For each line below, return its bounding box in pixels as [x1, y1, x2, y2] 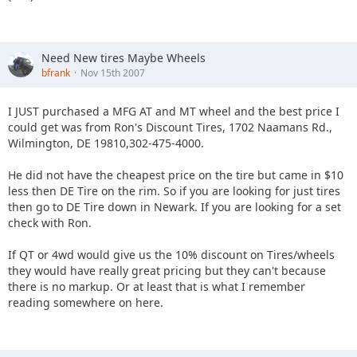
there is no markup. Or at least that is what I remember [8, 278, 305, 294]
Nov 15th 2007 [80, 65, 145, 80]
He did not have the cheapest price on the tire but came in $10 [8, 167, 343, 182]
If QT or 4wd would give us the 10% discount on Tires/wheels [8, 246, 335, 262]
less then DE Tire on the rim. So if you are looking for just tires [8, 182, 340, 198]
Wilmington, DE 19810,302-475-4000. [8, 135, 204, 151]
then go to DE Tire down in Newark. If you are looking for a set [8, 198, 341, 214]
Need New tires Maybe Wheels [41, 49, 206, 65]
